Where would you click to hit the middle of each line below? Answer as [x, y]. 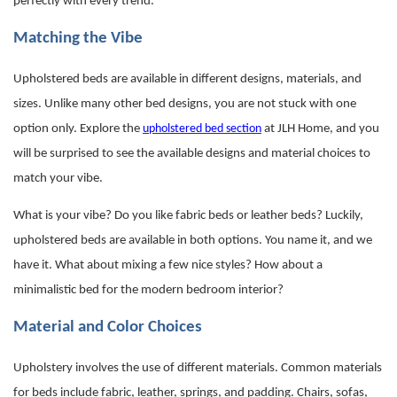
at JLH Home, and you [320, 129]
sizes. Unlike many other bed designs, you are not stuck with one [185, 105]
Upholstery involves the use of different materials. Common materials [198, 369]
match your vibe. [58, 179]
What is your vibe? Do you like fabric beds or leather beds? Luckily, [188, 216]
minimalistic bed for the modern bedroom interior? [148, 291]
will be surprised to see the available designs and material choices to [192, 154]
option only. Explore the [78, 129]
